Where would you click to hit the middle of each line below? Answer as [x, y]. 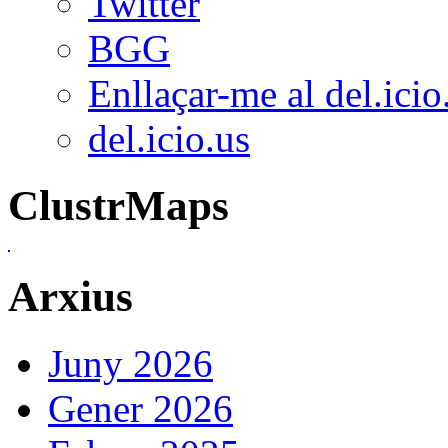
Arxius [70, 296]
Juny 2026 [130, 363]
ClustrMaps [118, 205]
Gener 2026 [140, 408]
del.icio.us [169, 138]
